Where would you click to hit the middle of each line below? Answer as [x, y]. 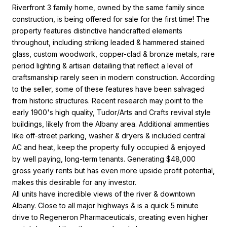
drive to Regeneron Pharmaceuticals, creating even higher [110, 217]
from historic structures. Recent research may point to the [108, 100]
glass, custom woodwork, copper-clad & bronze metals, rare [113, 54]
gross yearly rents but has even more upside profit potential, [113, 170]
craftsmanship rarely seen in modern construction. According [113, 77]
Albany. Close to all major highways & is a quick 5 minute [105, 205]
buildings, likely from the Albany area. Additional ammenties [111, 124]
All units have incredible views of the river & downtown [104, 194]
